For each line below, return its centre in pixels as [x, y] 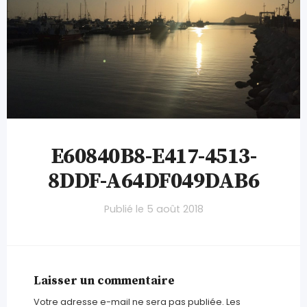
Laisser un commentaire [104, 281]
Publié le [125, 209]
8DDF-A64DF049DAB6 [153, 182]
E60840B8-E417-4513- [153, 157]
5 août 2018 [175, 209]
